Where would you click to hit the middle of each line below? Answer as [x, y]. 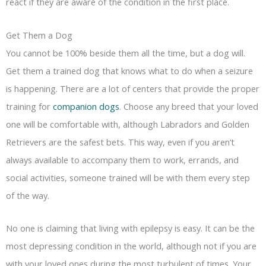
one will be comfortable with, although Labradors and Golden [128, 124]
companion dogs [86, 106]
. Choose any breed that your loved [189, 106]
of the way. [28, 195]
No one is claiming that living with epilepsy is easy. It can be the [130, 228]
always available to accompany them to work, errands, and [122, 159]
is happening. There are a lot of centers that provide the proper [133, 88]
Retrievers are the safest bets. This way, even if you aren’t [120, 142]
